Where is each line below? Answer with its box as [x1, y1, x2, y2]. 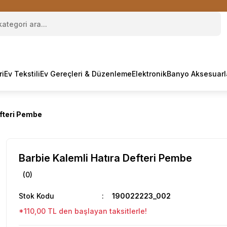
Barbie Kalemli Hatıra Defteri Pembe [19, 152, 192, 164]
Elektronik [132, 69, 167, 78]
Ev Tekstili [4, 69, 40, 78]
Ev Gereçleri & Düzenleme [40, 69, 132, 78]
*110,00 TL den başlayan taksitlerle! [19, 207, 147, 215]
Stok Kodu [19, 192, 54, 200]
